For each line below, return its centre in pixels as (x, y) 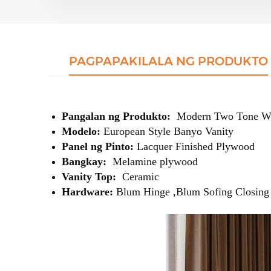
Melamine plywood (155, 161)
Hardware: (87, 191)
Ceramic (139, 176)
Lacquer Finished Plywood (194, 146)
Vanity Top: (90, 176)
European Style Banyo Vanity (167, 131)
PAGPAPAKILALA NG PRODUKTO (169, 61)
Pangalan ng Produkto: (118, 116)
